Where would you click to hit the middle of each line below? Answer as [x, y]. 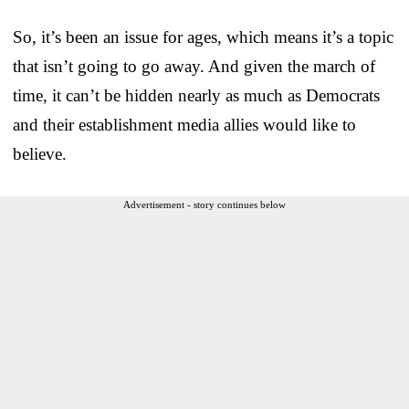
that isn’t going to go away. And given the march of [194, 66]
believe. [40, 153]
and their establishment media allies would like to [184, 124]
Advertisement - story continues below [204, 204]
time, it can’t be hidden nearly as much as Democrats [196, 95]
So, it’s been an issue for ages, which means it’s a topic [203, 37]
